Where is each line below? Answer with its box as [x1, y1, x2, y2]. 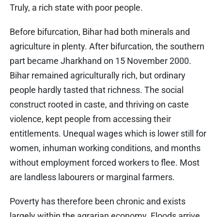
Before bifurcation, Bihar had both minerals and [10, 26, 190, 37]
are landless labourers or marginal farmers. [10, 171, 175, 182]
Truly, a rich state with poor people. [10, 2, 143, 13]
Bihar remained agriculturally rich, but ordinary [10, 70, 186, 80]
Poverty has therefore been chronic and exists [10, 196, 186, 206]
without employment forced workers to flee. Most [10, 157, 200, 168]
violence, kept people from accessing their [10, 113, 171, 124]
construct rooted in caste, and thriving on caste [10, 99, 189, 109]
